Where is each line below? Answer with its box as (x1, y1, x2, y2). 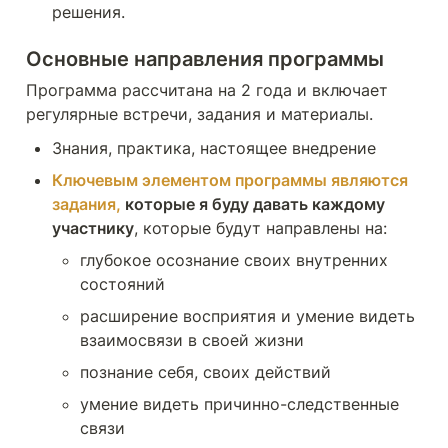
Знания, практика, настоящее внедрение (52, 138, 376, 158)
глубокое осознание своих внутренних (80, 250, 388, 270)
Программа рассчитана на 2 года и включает (26, 80, 388, 100)
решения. (52, 2, 125, 22)
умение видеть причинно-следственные (80, 394, 399, 414)
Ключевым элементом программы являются (52, 170, 408, 190)
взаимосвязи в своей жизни (80, 330, 304, 350)
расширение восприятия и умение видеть (80, 306, 415, 326)
